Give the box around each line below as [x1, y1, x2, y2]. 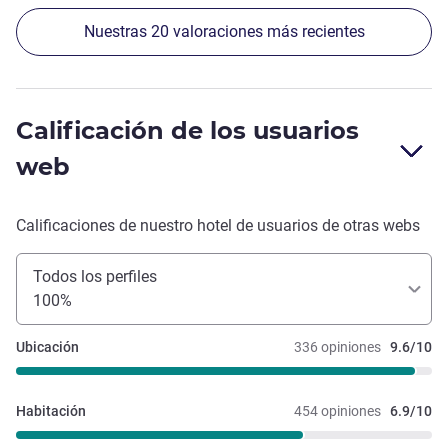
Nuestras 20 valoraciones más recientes [83, 21, 365, 41]
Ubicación [16, 338, 79, 355]
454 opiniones [294, 402, 381, 419]
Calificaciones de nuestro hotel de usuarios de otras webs [16, 215, 420, 235]
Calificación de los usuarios [16, 115, 359, 145]
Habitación [16, 402, 86, 419]
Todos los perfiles [33, 266, 157, 286]
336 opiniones [294, 338, 381, 355]
